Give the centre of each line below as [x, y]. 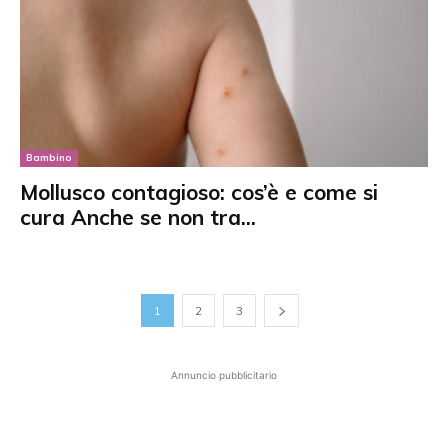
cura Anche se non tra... [138, 216]
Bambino [49, 157]
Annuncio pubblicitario [224, 374]
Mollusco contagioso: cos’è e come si [199, 191]
